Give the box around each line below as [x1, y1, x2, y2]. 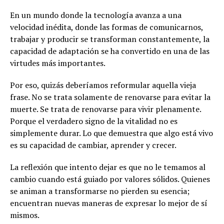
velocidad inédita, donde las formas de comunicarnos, [10, 21, 203, 32]
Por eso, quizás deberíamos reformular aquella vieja [10, 79, 196, 90]
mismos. [10, 209, 39, 220]
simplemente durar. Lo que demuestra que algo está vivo [10, 127, 213, 138]
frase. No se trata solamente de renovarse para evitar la [10, 91, 210, 102]
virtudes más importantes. [10, 57, 105, 68]
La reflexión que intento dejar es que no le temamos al [10, 161, 205, 172]
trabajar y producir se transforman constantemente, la [10, 33, 209, 44]
